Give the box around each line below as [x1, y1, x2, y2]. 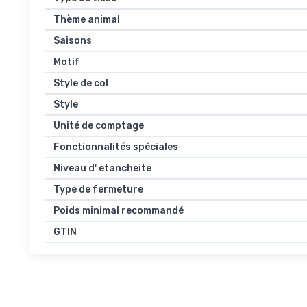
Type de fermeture [53, 184, 143, 195]
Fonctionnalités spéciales [53, 141, 178, 153]
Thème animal [53, 14, 120, 25]
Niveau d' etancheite [53, 162, 151, 174]
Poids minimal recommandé [53, 205, 184, 217]
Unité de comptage [53, 120, 144, 132]
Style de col [53, 77, 108, 89]
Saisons [53, 35, 92, 47]
